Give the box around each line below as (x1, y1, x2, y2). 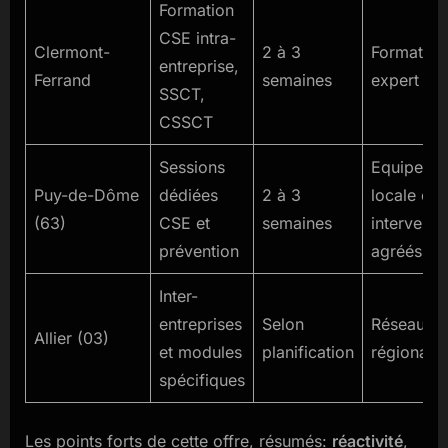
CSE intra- (159, 28, 236, 49)
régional (371, 342, 432, 363)
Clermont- (34, 42, 110, 63)
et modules (159, 342, 242, 363)
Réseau (371, 314, 425, 335)
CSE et (159, 213, 210, 234)
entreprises (159, 314, 242, 335)
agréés (371, 241, 422, 262)
